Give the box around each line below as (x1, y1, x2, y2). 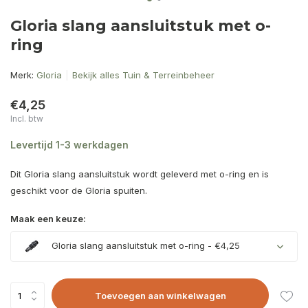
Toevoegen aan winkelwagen (94, 289, 226, 301)
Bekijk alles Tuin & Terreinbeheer (72, 69, 214, 80)
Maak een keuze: (10, 213, 86, 224)
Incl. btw (10, 113, 43, 124)
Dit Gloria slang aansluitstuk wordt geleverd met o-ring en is (10, 168, 269, 179)
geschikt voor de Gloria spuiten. (10, 185, 147, 196)
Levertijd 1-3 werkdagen (10, 139, 129, 151)
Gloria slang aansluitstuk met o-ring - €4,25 (49, 240, 240, 252)
